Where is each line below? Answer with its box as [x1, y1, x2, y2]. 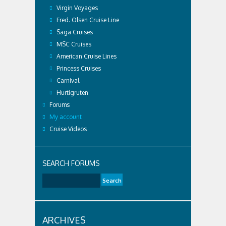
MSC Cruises [56, 40, 91, 48]
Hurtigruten [56, 89, 88, 96]
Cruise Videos [49, 125, 87, 133]
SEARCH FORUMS [42, 159, 100, 167]
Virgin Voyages [56, 4, 98, 12]
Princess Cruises [56, 65, 101, 72]
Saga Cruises [56, 28, 93, 36]
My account [49, 113, 82, 121]
